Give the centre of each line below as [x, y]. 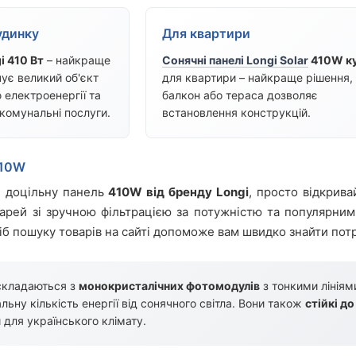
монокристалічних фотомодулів [169, 286]
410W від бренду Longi [179, 192]
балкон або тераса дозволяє [240, 95]
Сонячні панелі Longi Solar [236, 60]
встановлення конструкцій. [237, 113]
